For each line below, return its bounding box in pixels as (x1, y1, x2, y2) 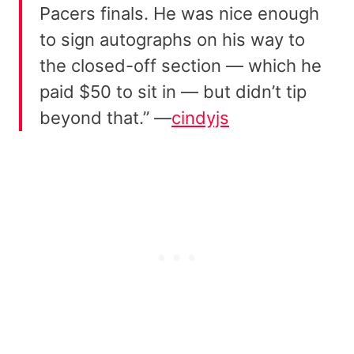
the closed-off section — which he (40, 55, 322, 77)
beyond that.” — (40, 107, 171, 129)
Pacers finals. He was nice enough (40, 3, 319, 24)
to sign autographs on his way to (40, 29, 305, 51)
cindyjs (171, 107, 229, 129)
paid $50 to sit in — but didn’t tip (40, 81, 307, 103)
